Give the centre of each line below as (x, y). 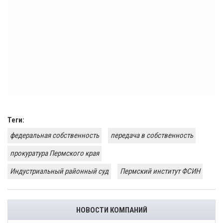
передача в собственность (152, 136)
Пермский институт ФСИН (160, 171)
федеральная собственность (55, 136)
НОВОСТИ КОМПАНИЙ (111, 210)
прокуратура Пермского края (55, 154)
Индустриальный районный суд (59, 171)
